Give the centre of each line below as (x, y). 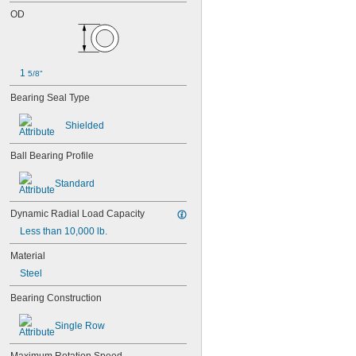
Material (28, 256)
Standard (75, 184)
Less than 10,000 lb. (64, 231)
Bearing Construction (56, 298)
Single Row (80, 326)
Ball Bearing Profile (52, 156)
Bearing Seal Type (50, 98)
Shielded (85, 126)
